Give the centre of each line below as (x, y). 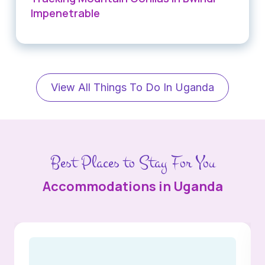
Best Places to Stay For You (132, 162)
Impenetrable (65, 13)
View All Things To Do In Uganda (132, 87)
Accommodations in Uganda (132, 186)
